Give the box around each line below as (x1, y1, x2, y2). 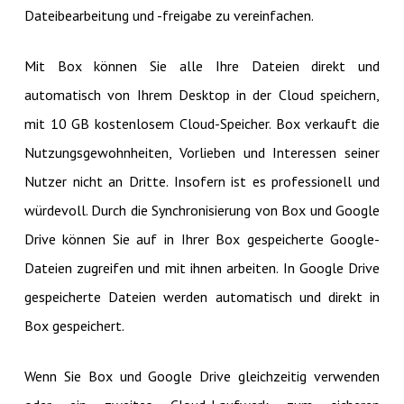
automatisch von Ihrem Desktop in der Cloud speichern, (23, 86, 381, 105)
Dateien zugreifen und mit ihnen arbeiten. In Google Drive (23, 259, 381, 278)
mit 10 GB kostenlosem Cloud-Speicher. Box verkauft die (23, 115, 381, 133)
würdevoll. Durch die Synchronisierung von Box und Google (23, 201, 381, 220)
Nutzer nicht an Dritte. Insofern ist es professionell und (23, 172, 381, 191)
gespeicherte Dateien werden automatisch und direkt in (23, 288, 381, 307)
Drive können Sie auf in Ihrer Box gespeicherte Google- (23, 230, 381, 249)
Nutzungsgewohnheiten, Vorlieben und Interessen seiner (23, 143, 381, 162)
